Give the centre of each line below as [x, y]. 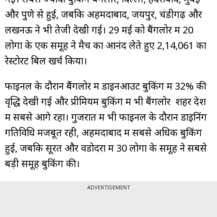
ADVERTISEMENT [108, 187]
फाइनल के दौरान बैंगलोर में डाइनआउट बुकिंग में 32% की [106, 86]
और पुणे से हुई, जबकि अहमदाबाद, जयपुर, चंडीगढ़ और [103, 14]
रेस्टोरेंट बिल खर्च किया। [46, 61]
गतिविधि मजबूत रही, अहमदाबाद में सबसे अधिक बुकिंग [103, 132]
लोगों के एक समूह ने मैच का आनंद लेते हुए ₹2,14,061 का [106, 45]
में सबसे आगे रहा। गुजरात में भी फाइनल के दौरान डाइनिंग [106, 117]
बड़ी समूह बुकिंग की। [42, 163]
